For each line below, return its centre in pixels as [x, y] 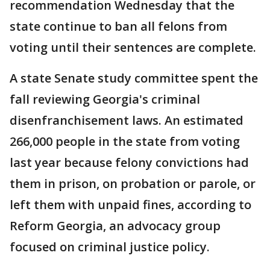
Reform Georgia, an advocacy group [115, 226]
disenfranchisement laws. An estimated [127, 120]
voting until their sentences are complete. [133, 47]
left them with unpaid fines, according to [130, 205]
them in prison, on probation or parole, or [133, 184]
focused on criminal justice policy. [110, 247]
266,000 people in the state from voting [125, 141]
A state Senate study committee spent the [134, 78]
